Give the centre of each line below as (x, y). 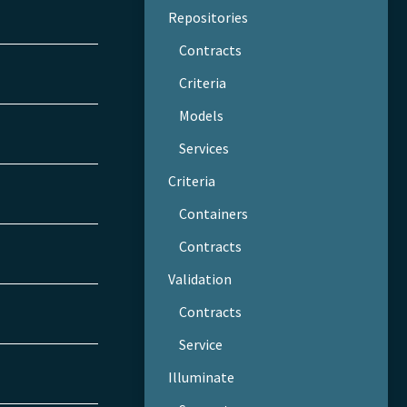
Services (204, 148)
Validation (199, 278)
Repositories (208, 17)
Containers (214, 213)
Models (202, 115)
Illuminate (201, 377)
